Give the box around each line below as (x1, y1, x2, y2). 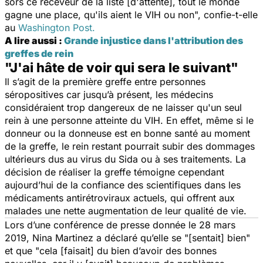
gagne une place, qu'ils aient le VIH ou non (5, 8, 194, 21)
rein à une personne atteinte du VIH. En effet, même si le (5, 114, 254, 126)
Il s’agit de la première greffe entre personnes (5, 75, 205, 87)
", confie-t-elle (194, 8, 258, 21)
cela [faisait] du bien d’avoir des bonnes (39, 244, 217, 257)
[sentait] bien (188, 231, 246, 244)
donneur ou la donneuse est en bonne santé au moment (5, 127, 250, 139)
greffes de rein (5, 47, 73, 59)
